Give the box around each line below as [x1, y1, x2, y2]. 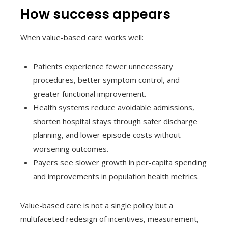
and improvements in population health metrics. [33, 170, 199, 181]
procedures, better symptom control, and [33, 74, 180, 85]
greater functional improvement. [33, 88, 146, 99]
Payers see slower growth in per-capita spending [33, 157, 207, 167]
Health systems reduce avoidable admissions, [33, 102, 194, 112]
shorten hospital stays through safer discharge [33, 116, 197, 126]
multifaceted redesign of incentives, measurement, [20, 213, 199, 224]
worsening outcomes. [33, 143, 108, 154]
